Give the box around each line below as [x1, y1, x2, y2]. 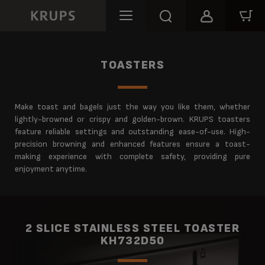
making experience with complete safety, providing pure [15, 151, 250, 161]
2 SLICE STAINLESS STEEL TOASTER [25, 221, 240, 235]
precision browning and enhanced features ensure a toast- [15, 138, 250, 149]
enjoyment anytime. [15, 163, 87, 174]
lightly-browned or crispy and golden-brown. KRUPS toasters [15, 114, 250, 124]
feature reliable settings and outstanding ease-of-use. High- [15, 126, 250, 137]
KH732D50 [100, 233, 165, 248]
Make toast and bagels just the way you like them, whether [15, 101, 250, 112]
